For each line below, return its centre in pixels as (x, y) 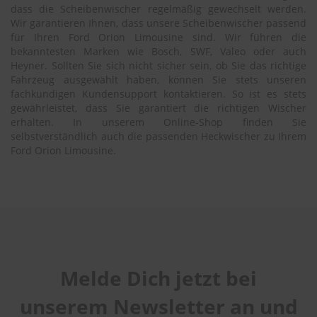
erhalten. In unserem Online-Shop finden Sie (158, 122)
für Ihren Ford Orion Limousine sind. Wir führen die (158, 38)
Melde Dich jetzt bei (158, 278)
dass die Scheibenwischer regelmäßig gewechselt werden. (158, 9)
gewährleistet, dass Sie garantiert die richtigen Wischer (158, 108)
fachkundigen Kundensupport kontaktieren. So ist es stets (158, 94)
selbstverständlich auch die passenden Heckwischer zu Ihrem (158, 137)
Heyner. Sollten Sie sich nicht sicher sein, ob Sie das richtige (158, 66)
